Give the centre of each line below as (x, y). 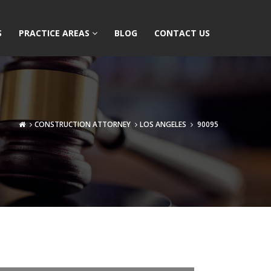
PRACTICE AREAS (55, 33)
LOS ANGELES (163, 124)
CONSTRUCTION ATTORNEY (83, 124)
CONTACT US (182, 33)
